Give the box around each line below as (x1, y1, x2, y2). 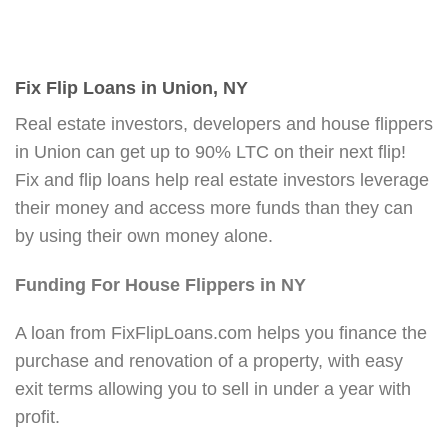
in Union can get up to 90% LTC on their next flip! (15, 141, 406, 162)
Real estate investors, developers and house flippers (15, 113, 433, 134)
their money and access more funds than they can (15, 197, 413, 218)
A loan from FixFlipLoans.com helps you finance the (15, 323, 427, 344)
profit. (15, 407, 60, 428)
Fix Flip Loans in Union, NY (15, 77, 248, 98)
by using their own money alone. (15, 225, 273, 246)
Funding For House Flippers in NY (15, 274, 306, 295)
